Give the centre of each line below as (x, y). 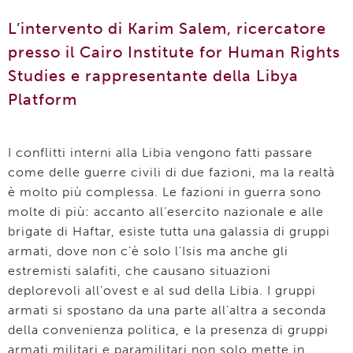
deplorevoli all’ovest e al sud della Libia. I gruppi (162, 290)
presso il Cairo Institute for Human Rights (174, 52)
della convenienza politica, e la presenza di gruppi (168, 330)
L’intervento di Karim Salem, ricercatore (167, 28)
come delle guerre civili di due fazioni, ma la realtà (171, 172)
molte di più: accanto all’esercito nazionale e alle (166, 212)
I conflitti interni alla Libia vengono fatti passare (160, 152)
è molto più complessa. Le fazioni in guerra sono (165, 192)
